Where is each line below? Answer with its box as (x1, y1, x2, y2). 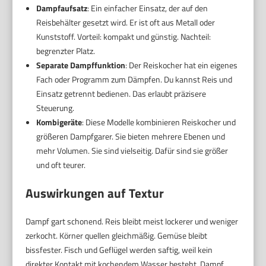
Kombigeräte (36, 115, 82, 128)
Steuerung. (36, 101, 74, 114)
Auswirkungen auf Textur (26, 183, 164, 202)
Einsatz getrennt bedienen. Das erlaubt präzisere (36, 87, 206, 100)
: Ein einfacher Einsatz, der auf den (87, 1, 208, 14)
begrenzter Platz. (36, 44, 95, 57)
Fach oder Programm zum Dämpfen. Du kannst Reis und (36, 72, 232, 85)
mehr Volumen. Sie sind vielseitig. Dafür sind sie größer (36, 144, 228, 157)
